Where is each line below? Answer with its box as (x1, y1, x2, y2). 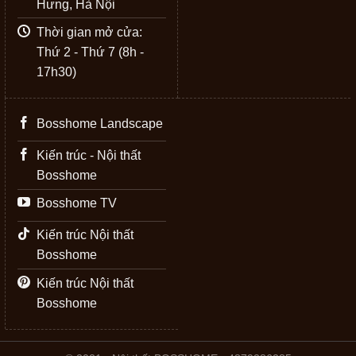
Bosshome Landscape (37, 116, 163, 130)
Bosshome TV (37, 196, 117, 211)
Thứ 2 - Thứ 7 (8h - (37, 45, 144, 60)
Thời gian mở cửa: (37, 25, 142, 40)
